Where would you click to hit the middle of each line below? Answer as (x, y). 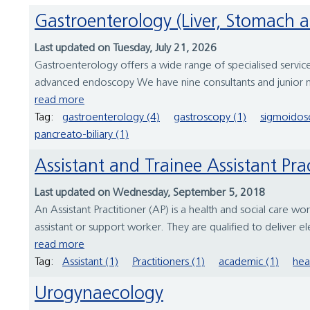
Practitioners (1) (168, 263)
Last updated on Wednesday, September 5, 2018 (150, 193)
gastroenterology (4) (111, 118)
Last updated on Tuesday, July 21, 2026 (126, 49)
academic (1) (249, 263)
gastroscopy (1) (210, 118)
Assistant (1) (90, 263)
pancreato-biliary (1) (82, 135)
